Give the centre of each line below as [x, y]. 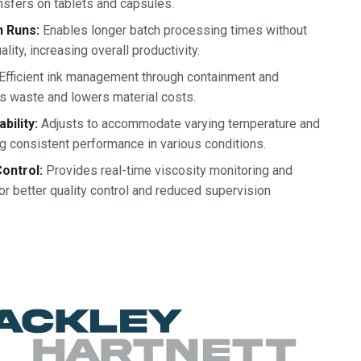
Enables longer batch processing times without [173, 31]
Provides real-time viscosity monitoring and [167, 171]
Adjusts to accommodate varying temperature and [178, 124]
